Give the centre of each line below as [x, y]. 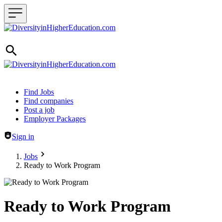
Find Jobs [39, 92]
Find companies [49, 101]
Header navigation [32, 91]
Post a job [39, 110]
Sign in [23, 137]
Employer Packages [55, 119]
